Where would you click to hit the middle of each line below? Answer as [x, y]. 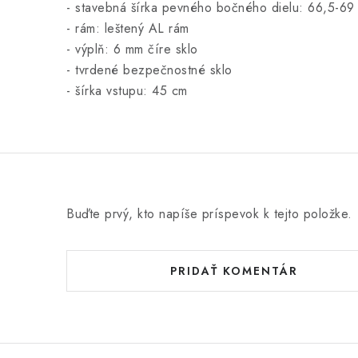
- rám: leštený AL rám [128, 28]
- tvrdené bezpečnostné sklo [149, 70]
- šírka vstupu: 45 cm [127, 91]
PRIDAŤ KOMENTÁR [234, 271]
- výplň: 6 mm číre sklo [132, 49]
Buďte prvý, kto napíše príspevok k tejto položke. [209, 214]
